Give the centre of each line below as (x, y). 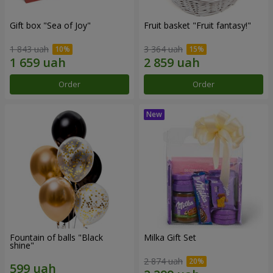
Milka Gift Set (170, 237)
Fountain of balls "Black (56, 237)
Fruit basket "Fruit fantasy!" (197, 26)
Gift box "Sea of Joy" (50, 26)
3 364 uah (163, 49)
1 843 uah (29, 49)
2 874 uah (163, 261)
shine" (22, 245)
